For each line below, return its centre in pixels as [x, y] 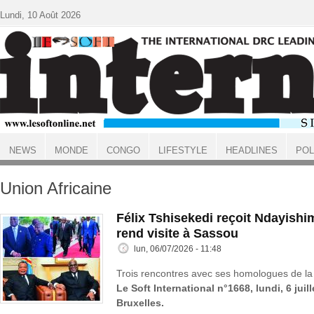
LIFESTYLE [183, 150]
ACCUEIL [19, 163]
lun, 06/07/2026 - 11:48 [178, 249]
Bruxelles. [140, 303]
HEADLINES [251, 150]
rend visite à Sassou [177, 233]
